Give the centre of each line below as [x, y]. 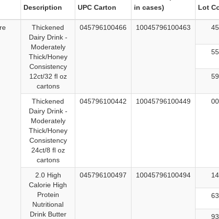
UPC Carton [97, 8]
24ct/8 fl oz [48, 150]
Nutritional [48, 205]
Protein [48, 195]
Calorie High [48, 185]
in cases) [149, 8]
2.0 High [48, 175]
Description [43, 8]
